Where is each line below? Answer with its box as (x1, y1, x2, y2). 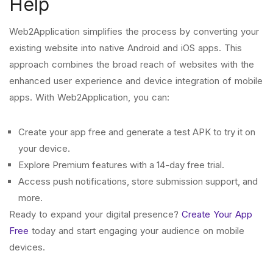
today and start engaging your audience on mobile (29, 225, 244, 236)
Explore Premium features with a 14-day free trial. (18, 159, 224, 171)
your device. (18, 143, 70, 154)
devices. (9, 241, 45, 253)
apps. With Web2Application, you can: (9, 91, 169, 103)
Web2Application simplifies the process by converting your (9, 26, 259, 37)
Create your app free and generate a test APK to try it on (18, 126, 255, 138)
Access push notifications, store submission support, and (18, 175, 258, 187)
